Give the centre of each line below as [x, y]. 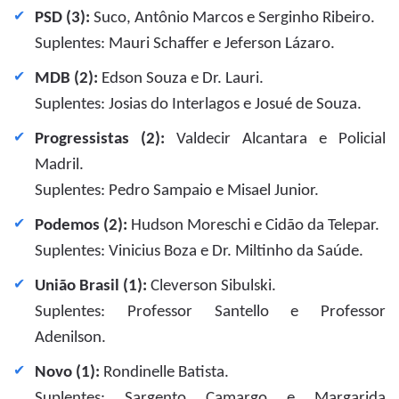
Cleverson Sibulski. [212, 286]
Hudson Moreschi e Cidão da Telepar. [253, 225]
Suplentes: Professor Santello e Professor [210, 312]
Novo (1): [67, 372]
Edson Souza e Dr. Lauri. [181, 78]
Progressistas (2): [100, 139]
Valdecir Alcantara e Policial [275, 139]
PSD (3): [62, 18]
